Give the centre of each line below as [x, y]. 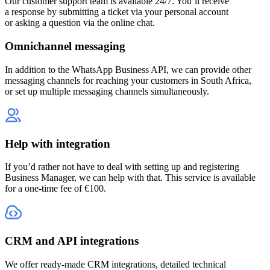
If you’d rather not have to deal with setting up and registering [122, 167]
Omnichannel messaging [65, 46]
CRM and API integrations [72, 240]
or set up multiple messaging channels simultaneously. [107, 91]
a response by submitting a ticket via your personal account [117, 12]
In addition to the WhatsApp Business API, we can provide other [128, 69]
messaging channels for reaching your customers [98, 80]
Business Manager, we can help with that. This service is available [130, 178]
